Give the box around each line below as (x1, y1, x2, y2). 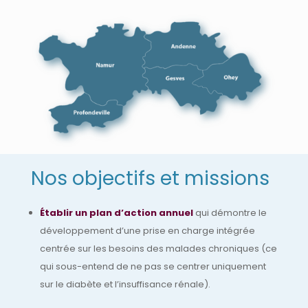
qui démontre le (192, 206, 267, 219)
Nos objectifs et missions (30, 164, 269, 192)
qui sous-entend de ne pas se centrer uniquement (39, 259, 266, 273)
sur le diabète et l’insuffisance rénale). (39, 277, 210, 291)
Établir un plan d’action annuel (39, 206, 193, 219)
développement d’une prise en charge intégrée (39, 223, 255, 237)
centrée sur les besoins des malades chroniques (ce (39, 241, 277, 255)
